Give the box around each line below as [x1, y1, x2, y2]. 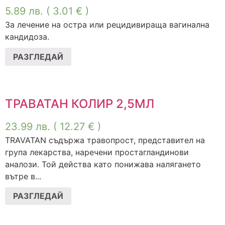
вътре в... [5, 171, 41, 181]
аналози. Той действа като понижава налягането [5, 159, 201, 169]
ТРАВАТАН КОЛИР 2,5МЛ [5, 96, 154, 111]
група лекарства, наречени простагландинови [5, 147, 189, 157]
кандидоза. [5, 31, 49, 42]
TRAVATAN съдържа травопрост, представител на [5, 135, 205, 145]
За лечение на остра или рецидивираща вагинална [5, 19, 209, 30]
